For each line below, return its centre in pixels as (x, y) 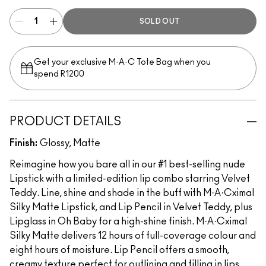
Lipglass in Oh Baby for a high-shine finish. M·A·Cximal (128, 221)
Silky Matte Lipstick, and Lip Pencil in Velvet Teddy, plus (131, 207)
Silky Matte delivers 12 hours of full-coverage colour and (133, 236)
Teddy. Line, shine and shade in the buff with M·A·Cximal (132, 193)
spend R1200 (59, 74)
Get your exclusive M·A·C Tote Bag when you (122, 62)
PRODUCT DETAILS (65, 122)
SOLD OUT (160, 21)
